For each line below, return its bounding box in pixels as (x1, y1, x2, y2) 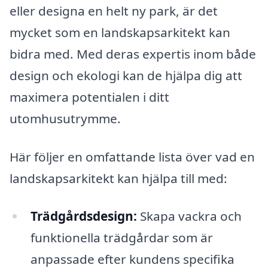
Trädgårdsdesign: (30, 208, 137, 225)
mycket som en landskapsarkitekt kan (10, 23, 230, 41)
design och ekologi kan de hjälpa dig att (10, 66, 242, 84)
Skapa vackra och (136, 208, 242, 225)
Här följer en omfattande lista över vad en (10, 148, 255, 165)
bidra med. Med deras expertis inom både (10, 45, 256, 62)
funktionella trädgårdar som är (30, 229, 213, 246)
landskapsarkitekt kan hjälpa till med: (10, 169, 227, 187)
